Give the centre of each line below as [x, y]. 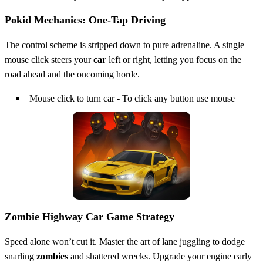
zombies [52, 256]
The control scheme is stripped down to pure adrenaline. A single [124, 45]
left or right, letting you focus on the [174, 59]
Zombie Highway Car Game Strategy [90, 216]
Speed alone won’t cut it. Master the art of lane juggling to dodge [125, 241]
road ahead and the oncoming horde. [72, 74]
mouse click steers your [49, 59]
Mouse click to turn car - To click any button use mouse [132, 98]
